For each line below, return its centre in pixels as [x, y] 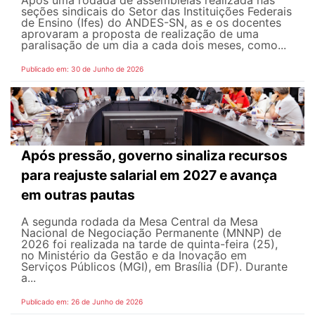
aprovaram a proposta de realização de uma [140, 33]
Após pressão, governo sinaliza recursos [154, 156]
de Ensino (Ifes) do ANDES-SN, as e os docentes [151, 22]
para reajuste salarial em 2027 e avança [149, 175]
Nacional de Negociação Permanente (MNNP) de [151, 233]
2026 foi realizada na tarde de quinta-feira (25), [149, 244]
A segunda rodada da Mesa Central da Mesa [140, 222]
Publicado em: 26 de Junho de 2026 [82, 302]
